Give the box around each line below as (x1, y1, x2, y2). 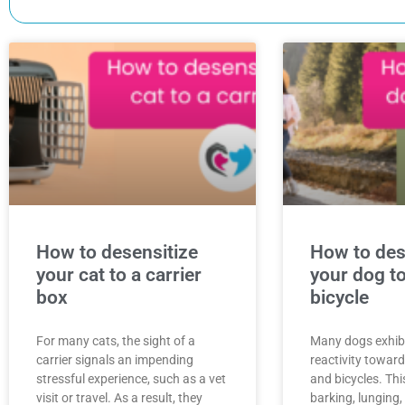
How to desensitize (36, 241, 198, 264)
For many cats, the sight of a (36, 334, 195, 349)
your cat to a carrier (36, 264, 202, 287)
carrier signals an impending (36, 353, 193, 368)
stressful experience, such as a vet (36, 372, 226, 387)
